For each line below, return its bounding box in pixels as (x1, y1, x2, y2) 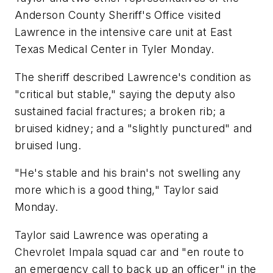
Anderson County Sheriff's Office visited (15, 9, 221, 22)
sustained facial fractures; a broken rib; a (15, 104, 225, 118)
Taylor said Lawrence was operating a (15, 228, 208, 241)
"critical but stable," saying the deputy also (15, 87, 235, 101)
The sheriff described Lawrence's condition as (15, 70, 251, 83)
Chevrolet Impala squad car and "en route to (15, 245, 244, 258)
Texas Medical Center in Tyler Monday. (15, 43, 214, 56)
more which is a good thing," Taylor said (15, 183, 218, 197)
